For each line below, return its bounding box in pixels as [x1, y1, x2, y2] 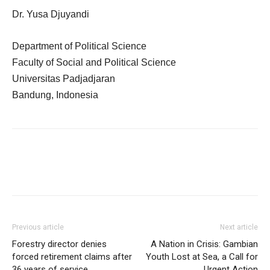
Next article [220, 223, 258, 231]
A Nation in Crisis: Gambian [148, 239, 258, 250]
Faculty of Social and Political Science [12, 57, 176, 67]
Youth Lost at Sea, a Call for [146, 251, 258, 262]
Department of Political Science [12, 41, 146, 51]
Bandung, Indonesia [12, 90, 98, 100]
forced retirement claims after [12, 251, 132, 262]
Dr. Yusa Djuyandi [12, 9, 89, 19]
